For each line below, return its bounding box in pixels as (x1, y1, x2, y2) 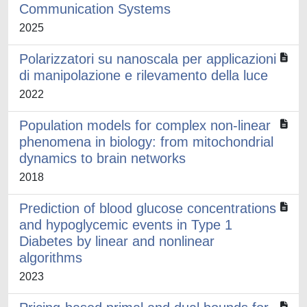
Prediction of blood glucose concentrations (19, 201, 276, 216)
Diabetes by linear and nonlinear (19, 234, 214, 249)
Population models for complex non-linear (19, 118, 271, 133)
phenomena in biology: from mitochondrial (19, 134, 273, 149)
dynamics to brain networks (19, 151, 186, 166)
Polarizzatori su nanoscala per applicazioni (19, 51, 276, 66)
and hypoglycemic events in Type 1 (19, 217, 232, 232)
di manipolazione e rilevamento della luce (19, 68, 268, 83)
